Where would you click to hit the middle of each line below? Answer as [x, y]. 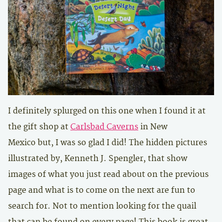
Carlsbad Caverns [104, 126]
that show [166, 158]
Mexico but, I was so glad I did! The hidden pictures [108, 142]
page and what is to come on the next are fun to [102, 190]
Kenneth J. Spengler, [105, 158]
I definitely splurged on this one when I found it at [107, 111]
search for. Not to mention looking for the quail [102, 206]
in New [153, 126]
